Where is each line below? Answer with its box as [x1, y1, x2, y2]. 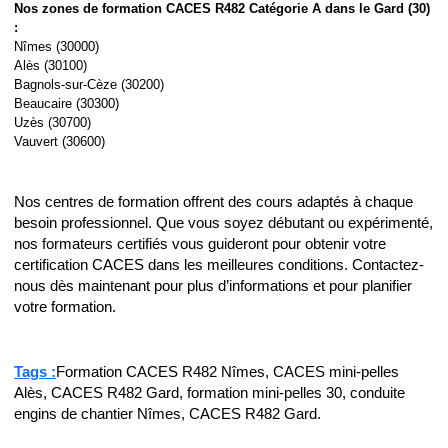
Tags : [14, 363, 56, 380]
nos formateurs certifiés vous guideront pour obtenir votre [14, 236, 386, 253]
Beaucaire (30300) [14, 96, 119, 112]
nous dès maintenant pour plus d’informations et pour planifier [14, 278, 412, 295]
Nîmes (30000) [14, 39, 99, 55]
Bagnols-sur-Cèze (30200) [14, 77, 164, 93]
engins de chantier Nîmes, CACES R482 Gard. [14, 405, 321, 422]
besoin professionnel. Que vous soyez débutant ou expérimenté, [14, 215, 433, 232]
